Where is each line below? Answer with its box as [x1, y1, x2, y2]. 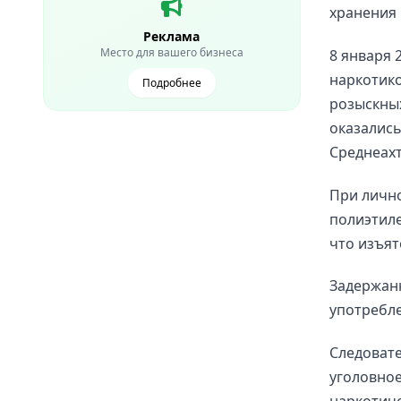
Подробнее [141, 75, 201, 90]
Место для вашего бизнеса [99, 45, 243, 60]
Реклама [143, 28, 200, 45]
